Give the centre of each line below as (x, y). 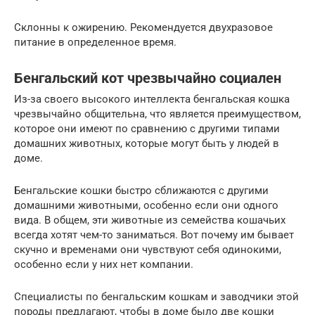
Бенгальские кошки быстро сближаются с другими (141, 191)
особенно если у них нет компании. (104, 265)
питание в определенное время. (95, 43)
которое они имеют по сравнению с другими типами (147, 129)
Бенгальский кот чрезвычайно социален (148, 78)
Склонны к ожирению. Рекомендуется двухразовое (143, 28)
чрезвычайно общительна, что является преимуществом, (157, 114)
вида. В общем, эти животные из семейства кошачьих (150, 220)
